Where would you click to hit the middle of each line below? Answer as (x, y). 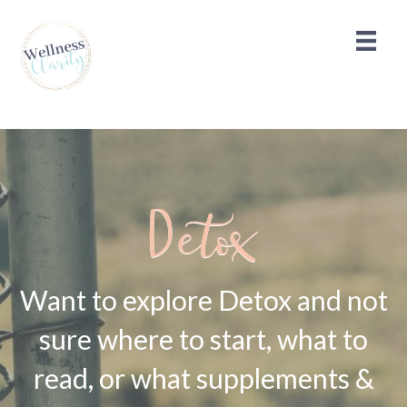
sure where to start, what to (203, 338)
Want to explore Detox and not (203, 299)
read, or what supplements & (203, 377)
